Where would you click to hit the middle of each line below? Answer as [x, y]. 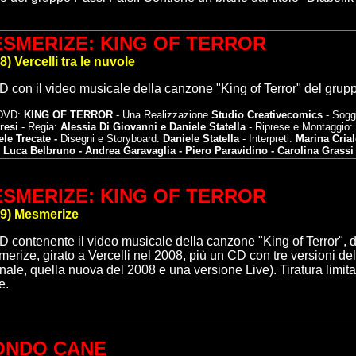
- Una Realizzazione [164, 115]
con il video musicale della [88, 89]
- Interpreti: [266, 139]
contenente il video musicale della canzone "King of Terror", [181, 241]
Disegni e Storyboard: [110, 139]
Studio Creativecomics [269, 115]
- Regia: [39, 127]
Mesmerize [46, 214]
